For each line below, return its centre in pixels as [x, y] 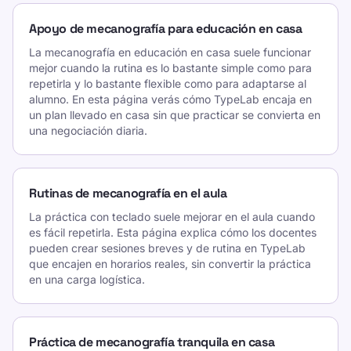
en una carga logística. [87, 279]
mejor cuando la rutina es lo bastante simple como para [170, 68]
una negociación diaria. [88, 130]
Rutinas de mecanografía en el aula [128, 193]
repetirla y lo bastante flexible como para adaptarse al [168, 83]
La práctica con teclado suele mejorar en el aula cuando [172, 217]
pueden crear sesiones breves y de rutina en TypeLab [167, 248]
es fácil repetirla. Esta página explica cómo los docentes [173, 232]
